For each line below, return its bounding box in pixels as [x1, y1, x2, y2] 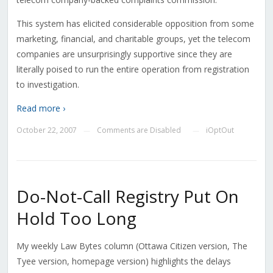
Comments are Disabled [96, 125, 181, 136]
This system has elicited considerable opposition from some [16, 18, 254, 30]
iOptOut [205, 125, 234, 136]
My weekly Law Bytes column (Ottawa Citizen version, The [16, 240, 247, 252]
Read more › [16, 102, 65, 115]
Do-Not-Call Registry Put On [16, 185, 239, 208]
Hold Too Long [16, 207, 136, 230]
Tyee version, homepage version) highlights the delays [16, 255, 231, 268]
